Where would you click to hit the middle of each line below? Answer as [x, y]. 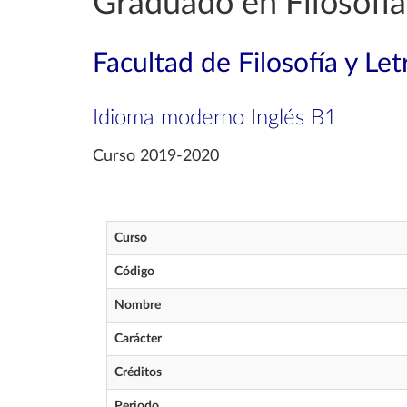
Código [134, 272]
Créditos [138, 372]
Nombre [138, 305]
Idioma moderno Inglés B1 [215, 118]
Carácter [138, 339]
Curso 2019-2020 [156, 156]
